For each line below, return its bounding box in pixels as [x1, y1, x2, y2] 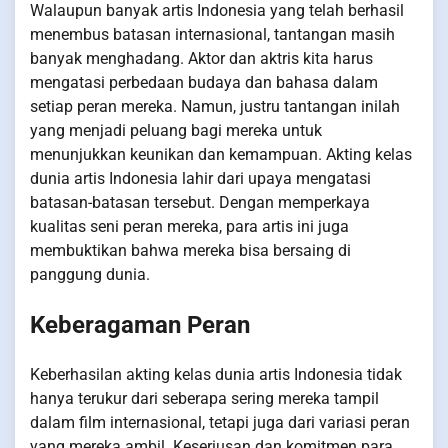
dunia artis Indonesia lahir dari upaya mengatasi [30, 168, 371, 188]
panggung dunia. [30, 264, 150, 284]
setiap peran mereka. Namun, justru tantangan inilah [30, 96, 400, 116]
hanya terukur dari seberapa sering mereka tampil [30, 388, 379, 408]
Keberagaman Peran [30, 310, 250, 339]
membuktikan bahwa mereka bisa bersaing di [30, 240, 351, 260]
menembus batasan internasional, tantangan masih [30, 24, 395, 44]
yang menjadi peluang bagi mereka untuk [30, 120, 322, 140]
